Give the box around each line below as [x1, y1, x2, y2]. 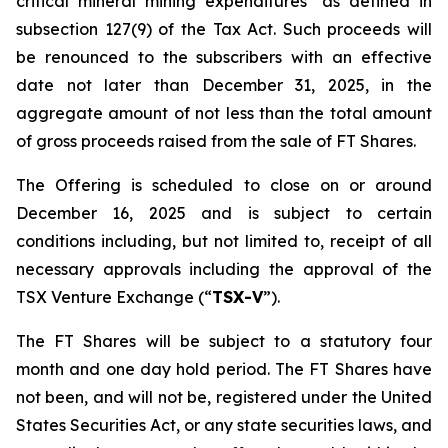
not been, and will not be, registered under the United [16, 387, 432, 407]
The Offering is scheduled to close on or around [16, 175, 432, 195]
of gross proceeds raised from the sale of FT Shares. [16, 131, 416, 151]
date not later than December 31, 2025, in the [16, 75, 432, 95]
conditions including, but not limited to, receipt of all [16, 231, 432, 251]
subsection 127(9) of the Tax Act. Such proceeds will [16, 19, 432, 39]
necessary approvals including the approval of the [16, 259, 432, 279]
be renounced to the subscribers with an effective [16, 47, 432, 67]
